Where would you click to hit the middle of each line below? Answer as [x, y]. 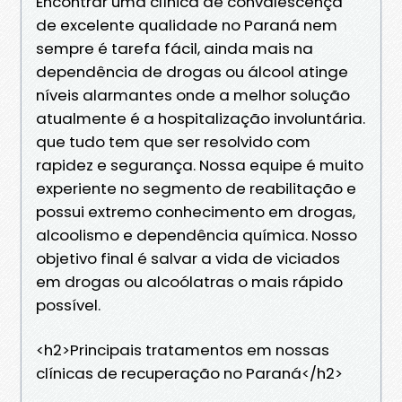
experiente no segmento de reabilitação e [196, 188]
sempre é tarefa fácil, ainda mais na [175, 48]
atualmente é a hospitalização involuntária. [201, 118]
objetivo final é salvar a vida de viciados [188, 258]
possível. [68, 305]
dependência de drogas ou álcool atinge [192, 71]
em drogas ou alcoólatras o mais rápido [189, 281]
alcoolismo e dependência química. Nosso [197, 235]
